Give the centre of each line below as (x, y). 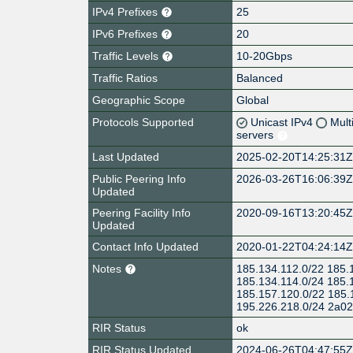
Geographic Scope (139, 100)
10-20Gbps (265, 56)
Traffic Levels (127, 56)
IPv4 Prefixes (126, 11)
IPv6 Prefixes (126, 33)
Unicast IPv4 (284, 122)
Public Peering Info (139, 178)
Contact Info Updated (145, 246)
